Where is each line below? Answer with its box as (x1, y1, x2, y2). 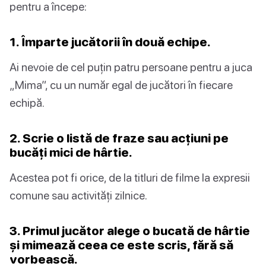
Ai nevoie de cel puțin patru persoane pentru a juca (9, 60, 252, 74)
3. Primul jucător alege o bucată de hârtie (9, 223, 250, 238)
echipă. (9, 96, 45, 110)
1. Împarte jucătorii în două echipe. (9, 34, 211, 49)
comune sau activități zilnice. (9, 188, 147, 202)
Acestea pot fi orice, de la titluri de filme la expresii (9, 170, 250, 185)
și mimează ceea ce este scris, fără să (9, 237, 233, 252)
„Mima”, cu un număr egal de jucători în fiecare (9, 78, 233, 92)
